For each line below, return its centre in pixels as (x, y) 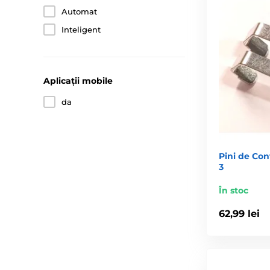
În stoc (234, 191)
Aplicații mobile (78, 81)
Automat (79, 11)
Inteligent (81, 30)
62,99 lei (239, 213)
